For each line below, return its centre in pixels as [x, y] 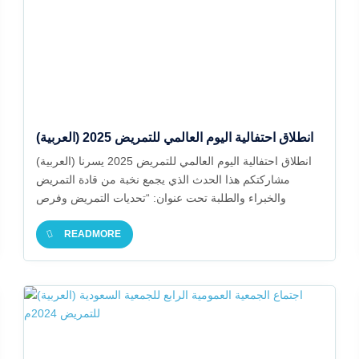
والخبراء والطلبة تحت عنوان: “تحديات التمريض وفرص [161, 198]
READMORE [92, 234]
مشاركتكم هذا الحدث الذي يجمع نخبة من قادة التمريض [163, 179]
